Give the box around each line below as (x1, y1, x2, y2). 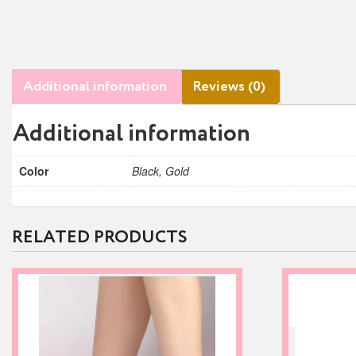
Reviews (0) (192, 79, 265, 94)
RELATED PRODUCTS (12, 228, 188, 246)
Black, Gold (132, 163, 189, 179)
